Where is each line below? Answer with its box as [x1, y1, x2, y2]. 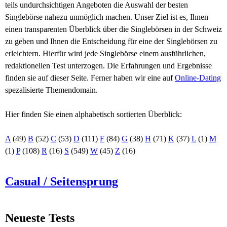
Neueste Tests [5, 211, 74, 224]
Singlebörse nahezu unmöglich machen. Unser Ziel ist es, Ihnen [5, 13, 208, 21]
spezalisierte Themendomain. [5, 86, 98, 94]
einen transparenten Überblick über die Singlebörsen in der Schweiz [5, 25, 222, 33]
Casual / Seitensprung [5, 175, 118, 188]
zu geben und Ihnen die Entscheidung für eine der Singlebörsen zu [5, 37, 217, 46]
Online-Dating [175, 73, 221, 82]
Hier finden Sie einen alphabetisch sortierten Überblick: [5, 110, 182, 119]
